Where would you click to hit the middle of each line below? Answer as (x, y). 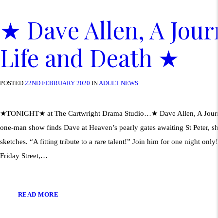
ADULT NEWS (118, 83)
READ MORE (38, 195)
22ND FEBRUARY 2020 (57, 83)
